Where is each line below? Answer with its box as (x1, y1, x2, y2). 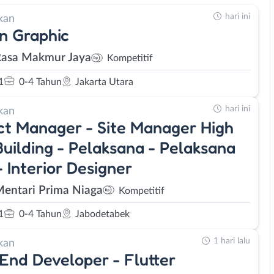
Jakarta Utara (75, 76, 133, 87)
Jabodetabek (75, 209, 130, 219)
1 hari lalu (213, 237, 250, 245)
